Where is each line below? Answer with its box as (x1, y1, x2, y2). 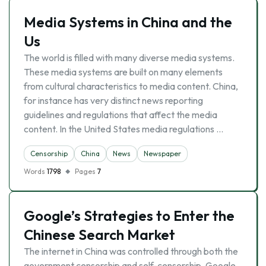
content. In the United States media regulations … (24, 123, 223, 135)
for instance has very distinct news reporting (24, 94, 203, 106)
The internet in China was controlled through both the (24, 245, 238, 257)
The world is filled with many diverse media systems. (24, 52, 235, 64)
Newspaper (144, 149, 181, 158)
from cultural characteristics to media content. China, (24, 80, 238, 92)
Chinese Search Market (24, 226, 175, 243)
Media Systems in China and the (24, 13, 232, 31)
